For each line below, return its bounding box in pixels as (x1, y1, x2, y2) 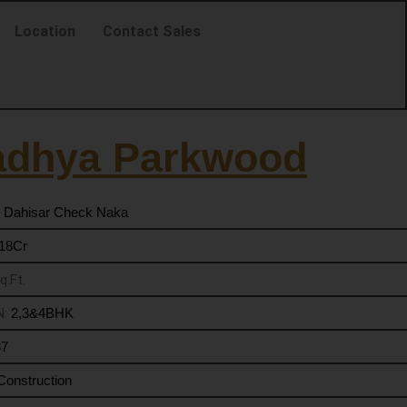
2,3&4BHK (10, 305, 74, 321)
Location (14, 23, 75, 40)
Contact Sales (102, 23, 201, 40)
